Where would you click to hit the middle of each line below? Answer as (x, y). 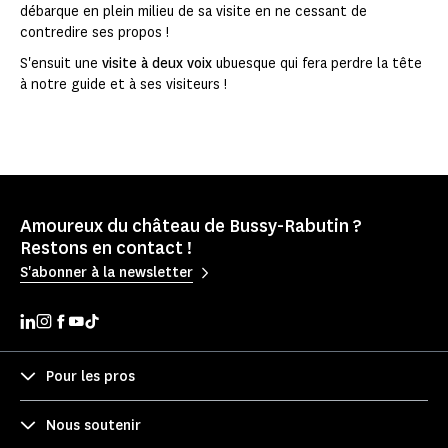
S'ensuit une (61, 64)
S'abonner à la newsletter (106, 272)
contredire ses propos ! (94, 33)
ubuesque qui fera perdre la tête (317, 64)
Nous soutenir (93, 425)
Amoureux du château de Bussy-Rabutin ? (191, 226)
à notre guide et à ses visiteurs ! (123, 85)
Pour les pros (90, 376)
